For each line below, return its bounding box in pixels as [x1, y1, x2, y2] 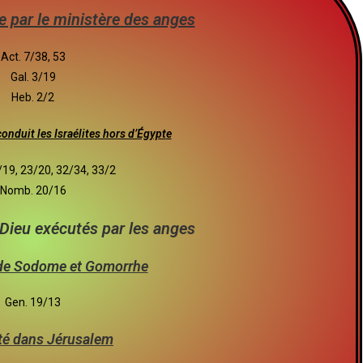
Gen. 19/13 [5, 296, 61, 309]
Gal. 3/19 [10, 70, 56, 83]
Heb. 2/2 [11, 91, 54, 104]
